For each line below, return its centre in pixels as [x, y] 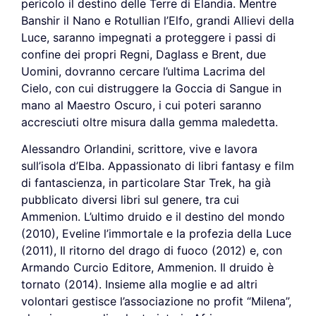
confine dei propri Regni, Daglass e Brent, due [144, 54]
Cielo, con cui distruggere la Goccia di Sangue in [151, 88]
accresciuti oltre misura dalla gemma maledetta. [150, 122]
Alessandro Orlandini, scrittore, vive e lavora [139, 149]
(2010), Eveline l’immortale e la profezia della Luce [156, 234]
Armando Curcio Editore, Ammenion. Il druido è [147, 268]
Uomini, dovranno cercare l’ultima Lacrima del [143, 71]
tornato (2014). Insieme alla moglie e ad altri [139, 285]
